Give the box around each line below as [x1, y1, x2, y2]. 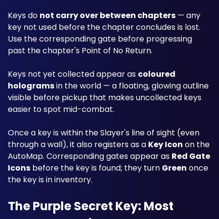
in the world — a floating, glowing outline [54, 80, 209, 91]
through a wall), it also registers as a [8, 139, 148, 150]
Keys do [8, 10, 40, 21]
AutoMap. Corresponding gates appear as [8, 151, 172, 162]
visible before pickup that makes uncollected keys [8, 92, 201, 103]
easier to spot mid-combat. [8, 104, 116, 115]
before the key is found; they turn [30, 162, 162, 174]
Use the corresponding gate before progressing [8, 33, 192, 44]
